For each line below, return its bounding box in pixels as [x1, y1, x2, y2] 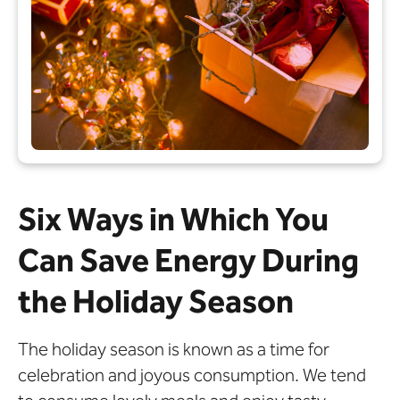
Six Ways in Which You [18, 201, 329, 239]
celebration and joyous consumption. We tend [18, 364, 366, 387]
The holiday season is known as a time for [18, 338, 329, 361]
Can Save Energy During [18, 242, 359, 280]
